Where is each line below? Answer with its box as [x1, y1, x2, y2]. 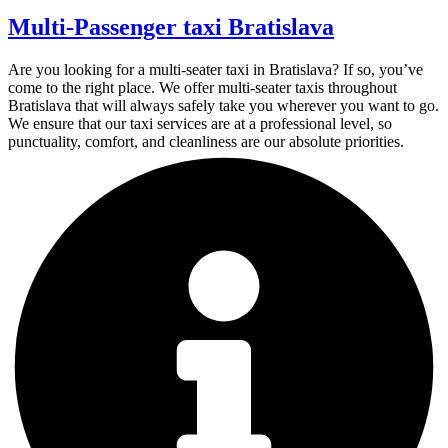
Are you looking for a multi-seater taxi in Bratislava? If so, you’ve [8, 60, 423, 78]
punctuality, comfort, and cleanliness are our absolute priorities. [8, 132, 404, 150]
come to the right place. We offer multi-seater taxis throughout [8, 78, 397, 96]
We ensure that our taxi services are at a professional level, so [8, 114, 392, 132]
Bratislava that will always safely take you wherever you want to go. [8, 96, 439, 114]
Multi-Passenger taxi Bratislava [8, 13, 334, 40]
